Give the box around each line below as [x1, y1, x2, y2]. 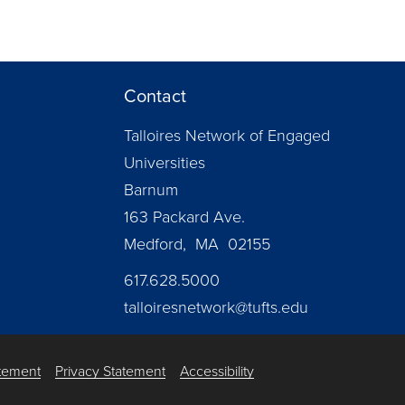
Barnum [124, 178, 178, 201]
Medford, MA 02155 [124, 232, 270, 255]
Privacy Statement [55, 361, 165, 381]
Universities [124, 151, 205, 174]
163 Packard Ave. [124, 205, 245, 228]
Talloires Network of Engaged [124, 124, 330, 146]
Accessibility [180, 361, 254, 381]
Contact [124, 82, 186, 110]
